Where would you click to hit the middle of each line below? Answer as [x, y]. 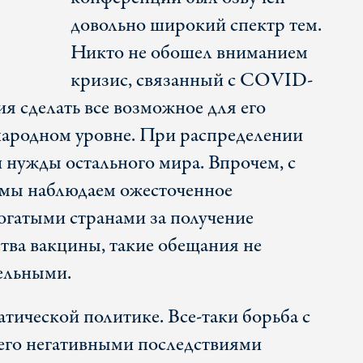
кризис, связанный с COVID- [191, 81]
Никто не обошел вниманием [189, 53]
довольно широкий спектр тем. [196, 26]
